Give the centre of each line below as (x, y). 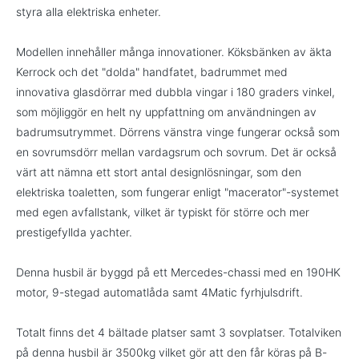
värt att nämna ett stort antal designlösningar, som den (159, 172)
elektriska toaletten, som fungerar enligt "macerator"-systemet (177, 192)
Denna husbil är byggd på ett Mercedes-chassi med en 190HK (178, 272)
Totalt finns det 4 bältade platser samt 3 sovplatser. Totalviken (179, 332)
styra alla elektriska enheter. (89, 12)
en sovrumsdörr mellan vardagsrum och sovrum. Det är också (176, 152)
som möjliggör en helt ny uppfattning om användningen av (166, 112)
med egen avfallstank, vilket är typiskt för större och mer (163, 212)
